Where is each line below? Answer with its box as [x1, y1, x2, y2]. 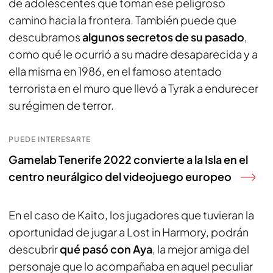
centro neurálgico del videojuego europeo [9, 169, 232, 183]
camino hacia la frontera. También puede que [9, 12, 236, 27]
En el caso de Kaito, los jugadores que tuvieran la [9, 207, 254, 222]
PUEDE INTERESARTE [9, 134, 91, 144]
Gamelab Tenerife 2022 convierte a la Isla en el [9, 152, 248, 166]
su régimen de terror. [9, 97, 114, 112]
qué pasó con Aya [60, 241, 152, 256]
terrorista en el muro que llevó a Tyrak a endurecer [9, 80, 258, 95]
